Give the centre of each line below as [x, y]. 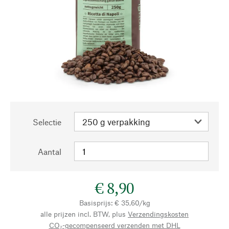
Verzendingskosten [158, 214]
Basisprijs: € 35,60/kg [114, 203]
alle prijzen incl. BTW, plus [83, 214]
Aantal [50, 152]
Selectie [47, 122]
